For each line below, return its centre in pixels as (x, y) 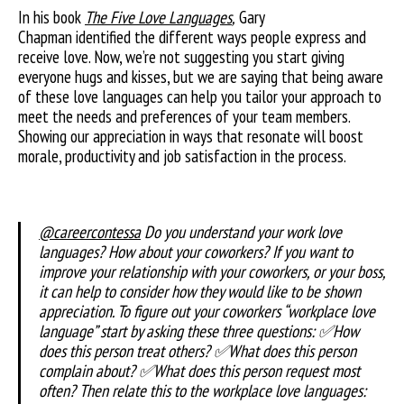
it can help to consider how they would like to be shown (200, 291)
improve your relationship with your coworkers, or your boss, (212, 271)
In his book (51, 17)
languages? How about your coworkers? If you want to (196, 252)
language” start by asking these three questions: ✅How (199, 331)
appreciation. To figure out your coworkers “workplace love (207, 311)
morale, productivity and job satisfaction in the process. (184, 156)
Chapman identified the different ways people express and (192, 37)
